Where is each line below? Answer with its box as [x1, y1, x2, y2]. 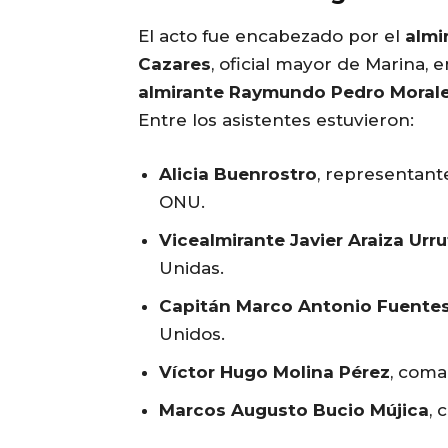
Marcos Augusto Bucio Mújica [159, 400, 429, 421]
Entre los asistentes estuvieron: [138, 110, 414, 131]
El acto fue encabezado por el [138, 26, 405, 47]
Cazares [138, 54, 211, 75]
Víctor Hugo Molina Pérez [159, 362, 390, 383]
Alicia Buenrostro [159, 164, 317, 185]
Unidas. [159, 258, 224, 279]
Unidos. [159, 324, 225, 345]
